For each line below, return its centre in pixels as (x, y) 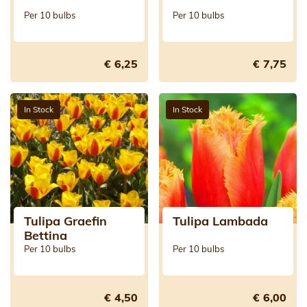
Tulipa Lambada (220, 221)
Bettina (46, 235)
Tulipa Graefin (65, 221)
